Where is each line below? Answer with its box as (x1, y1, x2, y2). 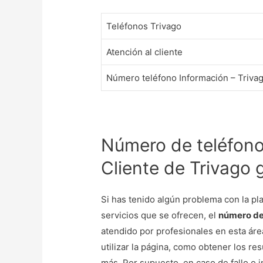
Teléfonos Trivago (106, 20, 182, 32)
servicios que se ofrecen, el (101, 210, 219, 221)
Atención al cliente (106, 46, 183, 58)
